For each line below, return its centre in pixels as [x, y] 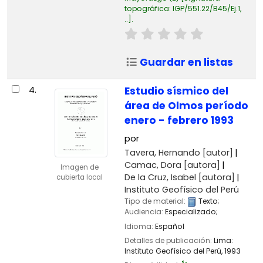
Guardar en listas [186, 63]
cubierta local [79, 178]
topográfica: [148, 8]
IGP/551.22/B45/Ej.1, [207, 8]
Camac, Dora [153, 165]
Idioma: [139, 226]
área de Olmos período [186, 106]
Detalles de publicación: [169, 240]
